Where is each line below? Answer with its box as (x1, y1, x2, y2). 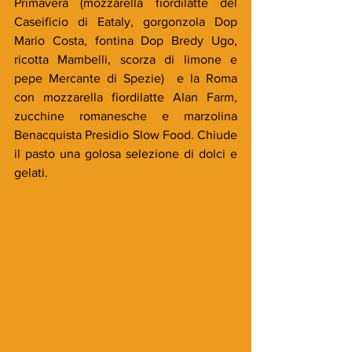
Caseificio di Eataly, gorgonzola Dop (14, 15, 237, 29)
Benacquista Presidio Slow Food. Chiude (14, 128, 237, 142)
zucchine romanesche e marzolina (14, 109, 237, 123)
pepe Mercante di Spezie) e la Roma (14, 71, 237, 86)
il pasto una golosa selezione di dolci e (14, 147, 237, 161)
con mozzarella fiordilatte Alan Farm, (14, 90, 237, 104)
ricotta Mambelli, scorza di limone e (14, 53, 237, 67)
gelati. (14, 166, 48, 180)
